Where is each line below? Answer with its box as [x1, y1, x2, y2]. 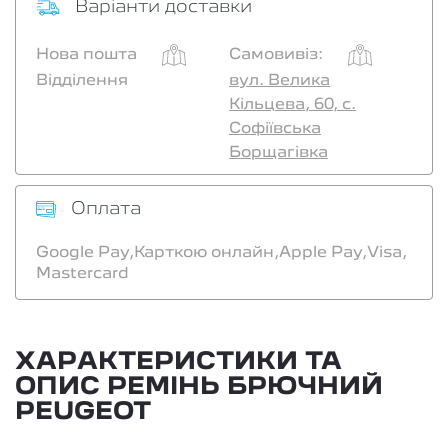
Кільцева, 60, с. [229, 98, 356, 112]
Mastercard [36, 267, 129, 281]
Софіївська [229, 122, 321, 136]
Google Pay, [36, 246, 134, 260]
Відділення [36, 74, 128, 88]
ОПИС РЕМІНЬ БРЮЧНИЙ [15, 376, 383, 398]
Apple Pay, [279, 246, 367, 260]
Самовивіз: [229, 48, 323, 62]
